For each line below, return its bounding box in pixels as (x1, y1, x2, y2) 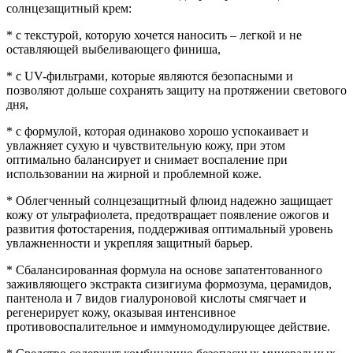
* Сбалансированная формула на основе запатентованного (6, 262, 322, 277)
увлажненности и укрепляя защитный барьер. (6, 236, 253, 250)
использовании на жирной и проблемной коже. (6, 166, 262, 180)
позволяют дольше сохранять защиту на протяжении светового (6, 83, 347, 97)
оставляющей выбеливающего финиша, (6, 42, 221, 56)
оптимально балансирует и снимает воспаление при (6, 152, 288, 166)
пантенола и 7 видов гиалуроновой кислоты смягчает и (6, 291, 307, 305)
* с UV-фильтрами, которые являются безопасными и (6, 69, 293, 83)
